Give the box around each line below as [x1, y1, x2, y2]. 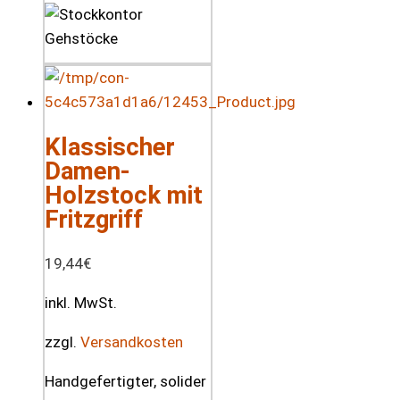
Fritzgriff [45, 204, 143, 235]
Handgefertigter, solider [45, 372, 206, 391]
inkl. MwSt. [45, 294, 117, 312]
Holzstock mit [45, 180, 203, 211]
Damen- [45, 156, 130, 187]
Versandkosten [80, 333, 183, 352]
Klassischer [45, 132, 175, 162]
